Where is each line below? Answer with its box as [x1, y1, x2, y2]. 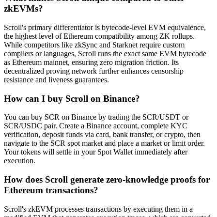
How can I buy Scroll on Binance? [4, 93, 140, 104]
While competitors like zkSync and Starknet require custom [4, 40, 185, 49]
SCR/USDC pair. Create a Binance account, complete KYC [4, 122, 187, 130]
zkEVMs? [4, 3, 43, 14]
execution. [4, 156, 35, 165]
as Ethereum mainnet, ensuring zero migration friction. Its [4, 58, 179, 66]
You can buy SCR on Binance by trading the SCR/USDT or [4, 113, 188, 122]
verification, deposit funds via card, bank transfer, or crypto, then [4, 130, 201, 139]
